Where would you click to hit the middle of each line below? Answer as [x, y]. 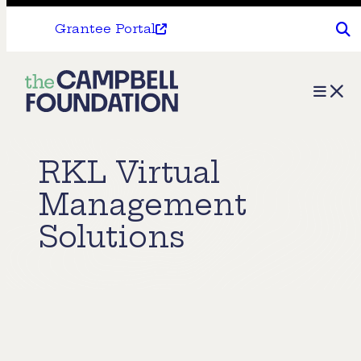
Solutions [112, 237]
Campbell [71, 115]
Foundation [77, 145]
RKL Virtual [129, 172]
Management [143, 205]
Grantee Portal [105, 29]
